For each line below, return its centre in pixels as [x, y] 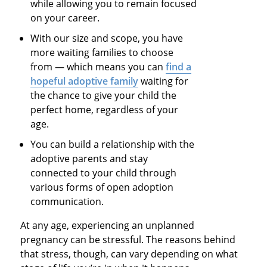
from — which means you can [98, 67]
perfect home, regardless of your [105, 110]
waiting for [164, 81]
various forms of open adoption [102, 187]
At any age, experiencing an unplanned [107, 226]
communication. [69, 202]
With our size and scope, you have [107, 38]
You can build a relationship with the [113, 145]
